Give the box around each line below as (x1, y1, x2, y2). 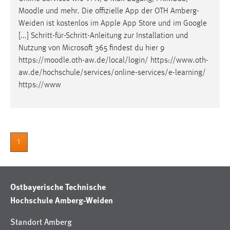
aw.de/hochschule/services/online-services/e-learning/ (18, 69, 206, 78)
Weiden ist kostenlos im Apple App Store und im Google (18, 20, 207, 28)
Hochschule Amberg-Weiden (10, 194, 113, 206)
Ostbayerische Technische (10, 181, 106, 193)
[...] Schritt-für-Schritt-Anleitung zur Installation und (18, 32, 188, 41)
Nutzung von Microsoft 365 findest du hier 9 (18, 44, 165, 53)
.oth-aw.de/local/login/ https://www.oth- (69, 56, 208, 65)
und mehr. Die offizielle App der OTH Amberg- (44, 7, 199, 16)
